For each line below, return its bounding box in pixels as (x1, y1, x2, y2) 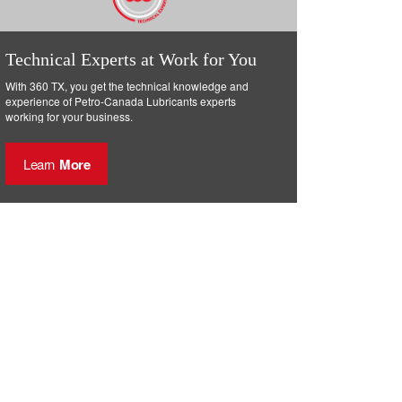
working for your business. (5, 109, 133, 124)
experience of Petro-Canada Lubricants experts (5, 93, 236, 109)
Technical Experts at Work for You (5, 49, 257, 69)
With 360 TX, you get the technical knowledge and (5, 78, 249, 93)
